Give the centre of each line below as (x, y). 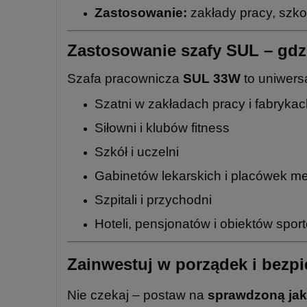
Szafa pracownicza (125, 78)
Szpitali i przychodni (153, 199)
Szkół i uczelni (137, 151)
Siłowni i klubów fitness (162, 127)
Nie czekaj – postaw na (137, 295)
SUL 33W (212, 78)
